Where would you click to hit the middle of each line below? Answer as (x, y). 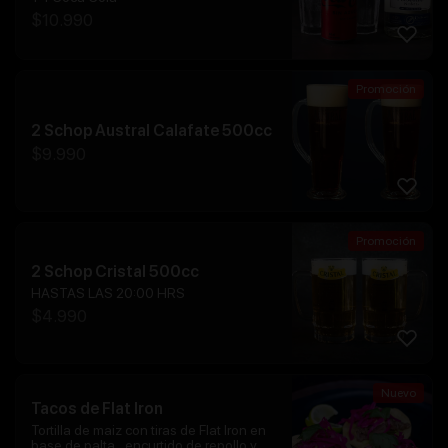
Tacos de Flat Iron (97, 409)
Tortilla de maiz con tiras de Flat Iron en (148, 430)
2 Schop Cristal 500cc (115, 272)
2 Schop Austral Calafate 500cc (151, 130)
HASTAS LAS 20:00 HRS (108, 293)
